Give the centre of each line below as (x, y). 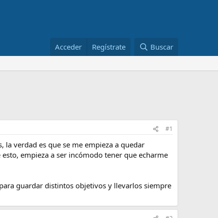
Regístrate (109, 47)
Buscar (162, 47)
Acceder (69, 47)
